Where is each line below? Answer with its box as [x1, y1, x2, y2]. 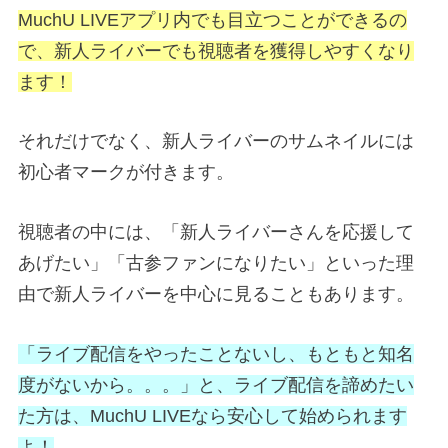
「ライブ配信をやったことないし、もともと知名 [18, 343, 414, 364]
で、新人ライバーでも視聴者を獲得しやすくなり [18, 40, 414, 61]
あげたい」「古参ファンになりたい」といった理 [18, 253, 414, 274]
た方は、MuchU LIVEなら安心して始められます [18, 405, 407, 426]
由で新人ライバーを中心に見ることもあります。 [18, 284, 414, 305]
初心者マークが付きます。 [18, 162, 234, 183]
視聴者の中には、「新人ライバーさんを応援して [18, 222, 414, 243]
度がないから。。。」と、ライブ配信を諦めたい [18, 374, 414, 395]
